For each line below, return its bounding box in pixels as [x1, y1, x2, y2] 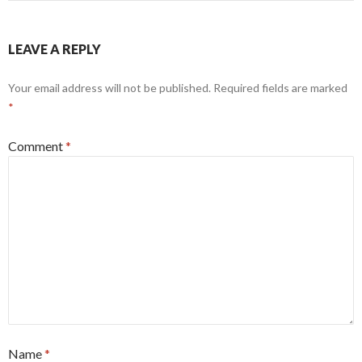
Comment [8, 138, 65, 154]
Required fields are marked [213, 81, 347, 95]
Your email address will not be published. [8, 81, 211, 95]
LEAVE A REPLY [8, 41, 101, 57]
